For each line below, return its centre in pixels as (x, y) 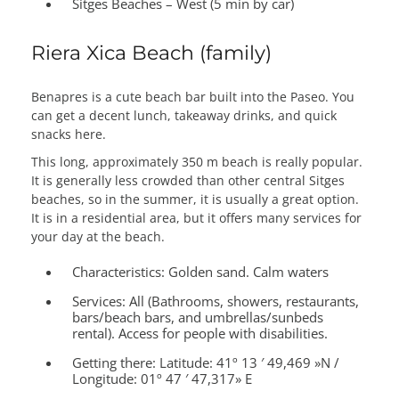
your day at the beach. (98, 236)
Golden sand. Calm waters (247, 271)
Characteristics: (119, 271)
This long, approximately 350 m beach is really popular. (197, 161)
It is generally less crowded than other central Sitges (188, 180)
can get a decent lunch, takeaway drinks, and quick (184, 115)
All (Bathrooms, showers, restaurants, (243, 301)
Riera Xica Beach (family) (154, 53)
